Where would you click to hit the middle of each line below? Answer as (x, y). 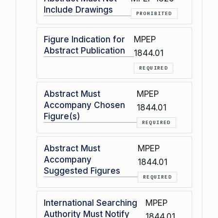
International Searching (91, 203)
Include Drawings (78, 10)
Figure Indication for (84, 39)
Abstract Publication (84, 51)
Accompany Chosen (84, 105)
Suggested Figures (82, 171)
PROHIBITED (154, 13)
